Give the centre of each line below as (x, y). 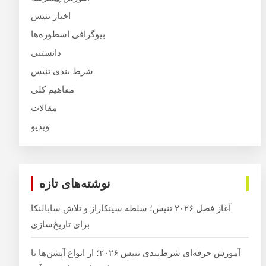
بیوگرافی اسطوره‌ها (68, 34)
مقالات (44, 107)
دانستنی (46, 52)
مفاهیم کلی (53, 89)
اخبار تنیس (51, 15)
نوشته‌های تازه (75, 183)
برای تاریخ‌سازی (61, 224)
